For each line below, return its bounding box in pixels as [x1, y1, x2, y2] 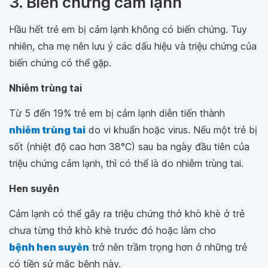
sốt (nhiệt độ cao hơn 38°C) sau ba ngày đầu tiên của [9, 141, 249, 153]
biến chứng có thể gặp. [9, 57, 111, 69]
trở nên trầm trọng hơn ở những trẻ [89, 241, 247, 254]
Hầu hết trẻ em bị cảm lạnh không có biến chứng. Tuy [9, 23, 247, 36]
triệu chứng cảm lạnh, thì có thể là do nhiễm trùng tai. [9, 157, 243, 170]
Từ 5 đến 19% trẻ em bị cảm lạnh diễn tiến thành [9, 107, 225, 120]
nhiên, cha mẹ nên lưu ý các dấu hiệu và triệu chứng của [9, 40, 257, 53]
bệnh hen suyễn [9, 241, 89, 254]
